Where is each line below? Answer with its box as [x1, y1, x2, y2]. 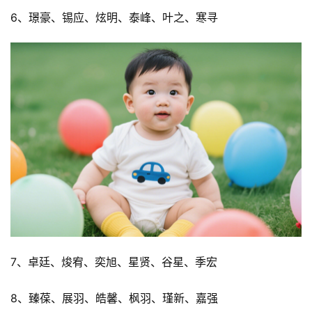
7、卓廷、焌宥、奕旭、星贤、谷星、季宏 [10, 254, 217, 269]
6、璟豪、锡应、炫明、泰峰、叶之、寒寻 [10, 10, 218, 25]
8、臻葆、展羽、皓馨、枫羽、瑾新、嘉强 [10, 290, 218, 305]
